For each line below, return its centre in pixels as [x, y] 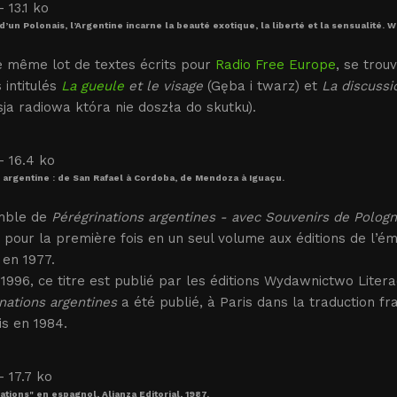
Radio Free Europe [275, 65]
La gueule [92, 86]
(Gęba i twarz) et [262, 86]
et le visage [163, 86]
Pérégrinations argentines [133, 217]
